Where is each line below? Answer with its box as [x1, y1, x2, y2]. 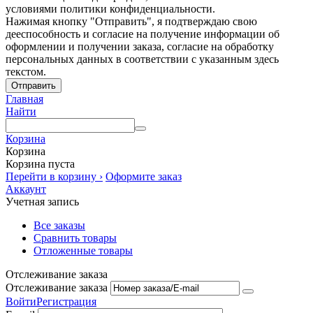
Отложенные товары [34, 245, 133, 257]
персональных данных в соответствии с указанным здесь [6, 53, 279, 66]
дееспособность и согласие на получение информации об [6, 28, 279, 41]
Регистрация [36, 296, 96, 308]
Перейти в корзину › [6, 170, 103, 183]
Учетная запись [6, 196, 79, 208]
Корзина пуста [6, 158, 75, 170]
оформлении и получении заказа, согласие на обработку [6, 41, 274, 53]
